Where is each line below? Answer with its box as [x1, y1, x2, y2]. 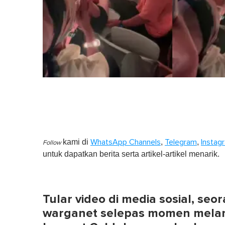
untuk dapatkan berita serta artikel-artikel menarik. [43, 149, 219, 158]
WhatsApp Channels [90, 138, 161, 146]
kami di [63, 137, 90, 146]
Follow [43, 139, 63, 146]
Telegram [165, 138, 197, 146]
